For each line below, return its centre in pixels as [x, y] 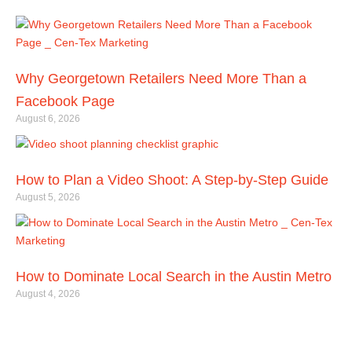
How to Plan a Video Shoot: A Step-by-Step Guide [172, 180]
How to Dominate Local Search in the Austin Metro [174, 277]
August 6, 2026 [48, 119]
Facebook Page [65, 102]
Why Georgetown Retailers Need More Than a [161, 79]
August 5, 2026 [48, 198]
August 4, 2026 [48, 294]
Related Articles [58, 9]
